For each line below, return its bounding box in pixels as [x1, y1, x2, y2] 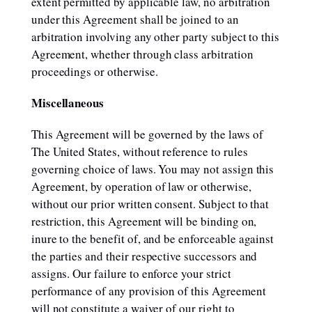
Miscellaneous [31, 94, 104, 111]
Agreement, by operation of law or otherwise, [31, 178, 251, 194]
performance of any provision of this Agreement [31, 283, 266, 299]
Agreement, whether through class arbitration [31, 46, 253, 62]
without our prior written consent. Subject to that [31, 196, 270, 212]
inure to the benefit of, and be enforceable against [31, 231, 274, 247]
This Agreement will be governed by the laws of [31, 126, 263, 142]
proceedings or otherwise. [31, 63, 158, 79]
